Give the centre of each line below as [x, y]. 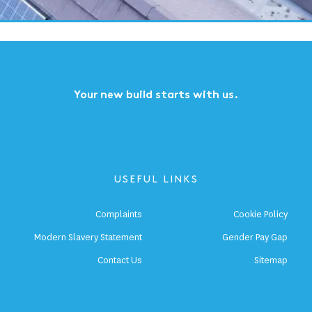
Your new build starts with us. [156, 96]
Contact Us [120, 260]
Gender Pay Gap [255, 237]
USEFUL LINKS [156, 180]
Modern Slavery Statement [88, 237]
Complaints [119, 214]
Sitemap [271, 260]
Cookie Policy [260, 214]
